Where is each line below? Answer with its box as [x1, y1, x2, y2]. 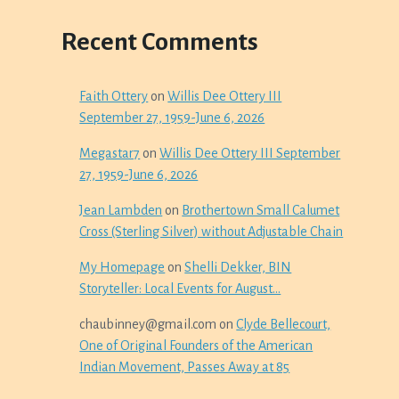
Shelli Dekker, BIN [184, 260, 292, 274]
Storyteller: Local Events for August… [79, 281, 281, 296]
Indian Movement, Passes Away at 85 [79, 360, 290, 374]
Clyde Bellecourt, [236, 317, 331, 331]
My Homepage [79, 260, 166, 274]
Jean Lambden [79, 203, 163, 217]
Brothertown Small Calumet [182, 203, 340, 217]
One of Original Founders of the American [79, 338, 313, 353]
